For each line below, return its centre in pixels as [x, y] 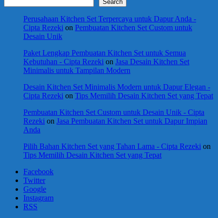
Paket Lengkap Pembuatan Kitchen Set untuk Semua [105, 53]
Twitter [34, 180]
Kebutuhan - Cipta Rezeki [64, 61]
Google [35, 189]
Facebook [38, 171]
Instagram [38, 198]
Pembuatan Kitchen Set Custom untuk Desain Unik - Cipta [114, 112]
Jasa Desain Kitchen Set [152, 61]
